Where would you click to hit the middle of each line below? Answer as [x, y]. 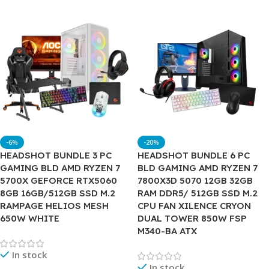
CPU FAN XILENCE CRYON [194, 205]
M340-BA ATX [167, 231]
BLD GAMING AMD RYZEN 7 [198, 168]
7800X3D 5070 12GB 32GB [195, 180]
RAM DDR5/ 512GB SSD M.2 [198, 193]
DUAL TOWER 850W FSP [192, 218]
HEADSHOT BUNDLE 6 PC [194, 155]
